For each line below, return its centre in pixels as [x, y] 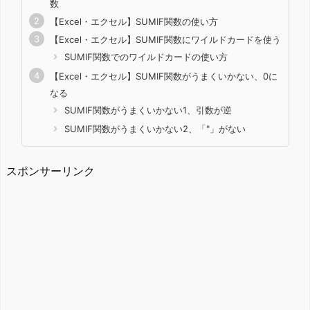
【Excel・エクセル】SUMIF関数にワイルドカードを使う [165, 39]
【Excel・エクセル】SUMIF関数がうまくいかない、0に [163, 76]
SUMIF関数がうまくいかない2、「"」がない [153, 128]
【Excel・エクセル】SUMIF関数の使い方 [134, 21]
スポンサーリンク [51, 171]
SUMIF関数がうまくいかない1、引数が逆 [146, 110]
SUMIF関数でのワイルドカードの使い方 [144, 56]
